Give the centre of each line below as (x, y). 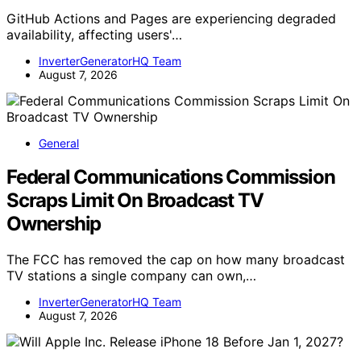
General (59, 143)
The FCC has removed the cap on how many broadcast (176, 260)
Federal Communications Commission (171, 177)
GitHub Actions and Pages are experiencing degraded (171, 18)
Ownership (54, 224)
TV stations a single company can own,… (131, 276)
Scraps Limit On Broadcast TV (135, 201)
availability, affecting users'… (94, 34)
